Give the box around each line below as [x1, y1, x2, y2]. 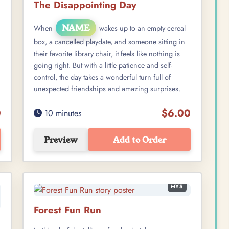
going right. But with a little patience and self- [34, 60, 172, 71]
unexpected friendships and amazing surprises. [34, 84, 180, 95]
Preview [44, 133, 78, 146]
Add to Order [112, 133, 166, 146]
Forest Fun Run [34, 203, 101, 217]
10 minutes [42, 107, 81, 119]
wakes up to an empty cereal [97, 23, 186, 34]
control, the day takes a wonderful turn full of [34, 72, 171, 83]
